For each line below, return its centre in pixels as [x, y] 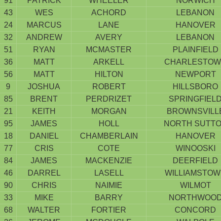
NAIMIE [109, 185]
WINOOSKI [195, 148]
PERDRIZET [109, 99]
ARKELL [109, 62]
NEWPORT [195, 74]
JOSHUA [44, 87]
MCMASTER [109, 50]
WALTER [44, 210]
